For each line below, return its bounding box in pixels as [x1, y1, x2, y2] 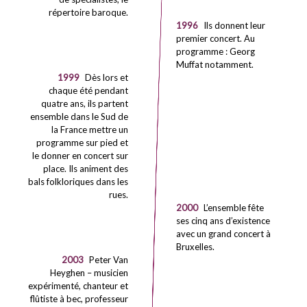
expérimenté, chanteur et [28, 280, 129, 291]
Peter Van [89, 254, 129, 265]
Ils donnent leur [203, 20, 265, 31]
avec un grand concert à [175, 228, 271, 239]
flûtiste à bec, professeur [30, 293, 129, 304]
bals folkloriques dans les [28, 176, 129, 187]
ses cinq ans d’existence [175, 215, 270, 226]
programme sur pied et [36, 137, 129, 148]
